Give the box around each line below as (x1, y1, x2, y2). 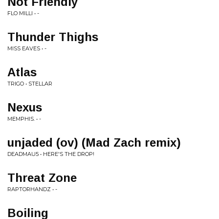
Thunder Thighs (7, 30, 98, 44)
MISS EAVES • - (7, 45, 46, 52)
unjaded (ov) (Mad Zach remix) (7, 136, 181, 149)
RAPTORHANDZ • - (7, 186, 57, 193)
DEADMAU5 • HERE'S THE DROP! (7, 151, 94, 157)
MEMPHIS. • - (7, 115, 41, 122)
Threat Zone (7, 171, 77, 184)
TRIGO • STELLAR (7, 80, 52, 87)
